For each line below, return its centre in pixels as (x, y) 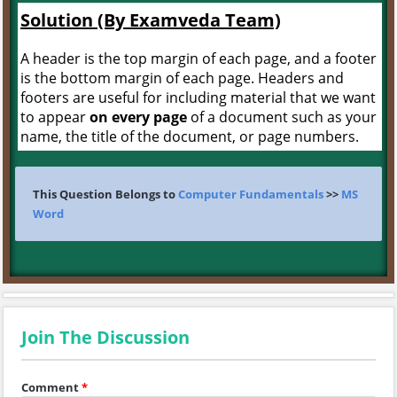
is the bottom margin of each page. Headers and (182, 78)
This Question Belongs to (105, 194)
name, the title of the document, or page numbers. (190, 136)
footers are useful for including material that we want (198, 97)
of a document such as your (282, 117)
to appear (55, 117)
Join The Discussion (105, 337)
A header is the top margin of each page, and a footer (198, 58)
